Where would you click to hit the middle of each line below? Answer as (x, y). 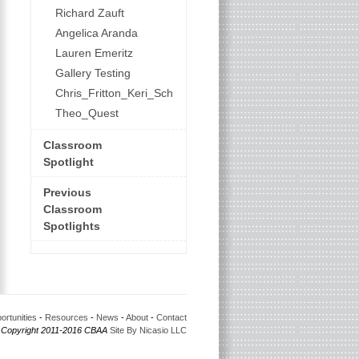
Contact (171, 317)
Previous (67, 192)
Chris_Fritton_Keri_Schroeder (131, 93)
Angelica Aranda (96, 33)
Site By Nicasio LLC (148, 330)
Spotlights (71, 226)
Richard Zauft (89, 13)
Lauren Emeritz (94, 53)
